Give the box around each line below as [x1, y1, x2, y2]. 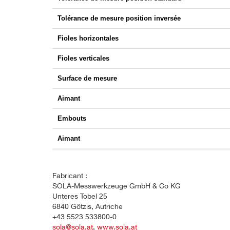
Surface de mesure [57, 74, 117, 83]
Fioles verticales [57, 54, 109, 63]
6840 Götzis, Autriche [52, 203, 123, 211]
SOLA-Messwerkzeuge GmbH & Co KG [52, 183, 181, 190]
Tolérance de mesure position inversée [57, 14, 181, 23]
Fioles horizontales [57, 34, 119, 43]
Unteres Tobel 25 [52, 193, 107, 201]
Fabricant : [52, 172, 87, 180]
